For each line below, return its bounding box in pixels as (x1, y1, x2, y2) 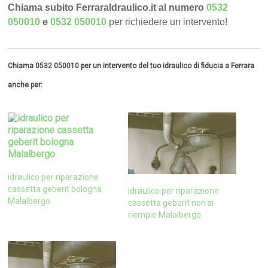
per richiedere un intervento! (109, 17, 228, 28)
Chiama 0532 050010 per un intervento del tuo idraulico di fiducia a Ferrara (8, 62, 255, 71)
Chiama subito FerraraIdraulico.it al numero (8, 2, 207, 13)
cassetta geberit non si (127, 198, 214, 208)
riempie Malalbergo (127, 210, 201, 220)
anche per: (8, 81, 43, 90)
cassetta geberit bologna (8, 184, 102, 194)
